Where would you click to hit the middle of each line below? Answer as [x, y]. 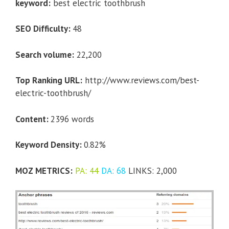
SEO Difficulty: [44, 29]
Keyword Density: [50, 145]
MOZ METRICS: [44, 170]
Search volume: [45, 54]
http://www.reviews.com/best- [141, 81]
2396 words [72, 119]
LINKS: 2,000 [151, 170]
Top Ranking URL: [49, 81]
